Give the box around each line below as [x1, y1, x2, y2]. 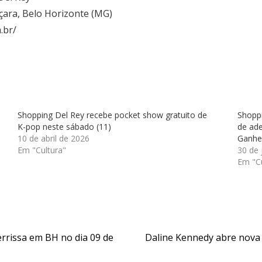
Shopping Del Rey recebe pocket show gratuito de [18, 109, 208, 120]
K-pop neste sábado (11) [18, 121, 112, 132]
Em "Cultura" [18, 144, 67, 156]
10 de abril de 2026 [18, 133, 90, 144]
